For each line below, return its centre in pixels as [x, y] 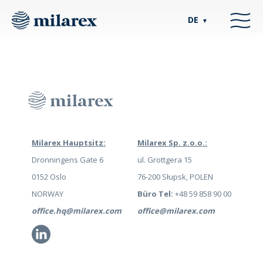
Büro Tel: [156, 194]
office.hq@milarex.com [76, 211]
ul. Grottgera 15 [165, 160]
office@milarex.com [176, 211]
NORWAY [47, 194]
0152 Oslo [49, 177]
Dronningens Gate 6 [67, 160]
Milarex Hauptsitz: [68, 143]
